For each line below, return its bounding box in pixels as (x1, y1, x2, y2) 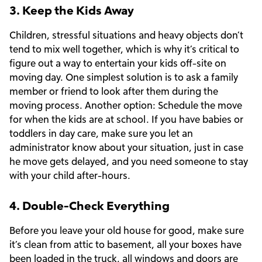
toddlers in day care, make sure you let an (9, 127, 193, 140)
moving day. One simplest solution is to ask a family (9, 71, 238, 84)
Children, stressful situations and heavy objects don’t (9, 29, 243, 42)
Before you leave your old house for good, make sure (9, 224, 244, 237)
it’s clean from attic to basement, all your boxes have (9, 238, 242, 251)
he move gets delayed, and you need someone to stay (9, 155, 248, 168)
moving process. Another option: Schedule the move (9, 99, 242, 112)
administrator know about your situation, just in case (9, 141, 243, 154)
